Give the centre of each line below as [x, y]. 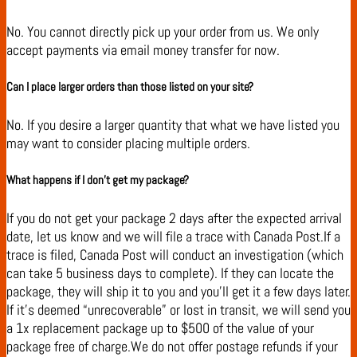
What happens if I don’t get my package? [98, 180]
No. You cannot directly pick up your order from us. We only [163, 31]
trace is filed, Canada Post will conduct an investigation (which [175, 254]
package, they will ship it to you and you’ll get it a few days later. [178, 291]
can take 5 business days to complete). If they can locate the [170, 273]
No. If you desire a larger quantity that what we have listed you [173, 124]
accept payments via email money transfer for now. [143, 49]
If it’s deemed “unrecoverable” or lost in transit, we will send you [178, 309]
